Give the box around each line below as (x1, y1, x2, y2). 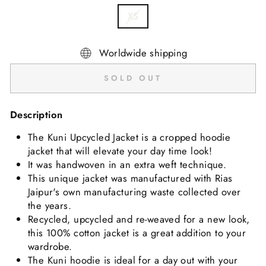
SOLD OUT (104, 72, 162, 84)
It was (28, 157, 56, 172)
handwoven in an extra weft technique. (55, 157, 230, 172)
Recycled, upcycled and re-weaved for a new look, (28, 212, 250, 227)
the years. (28, 198, 72, 213)
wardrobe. (28, 239, 72, 254)
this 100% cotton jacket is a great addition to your (28, 226, 246, 240)
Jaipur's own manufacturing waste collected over (28, 185, 241, 199)
